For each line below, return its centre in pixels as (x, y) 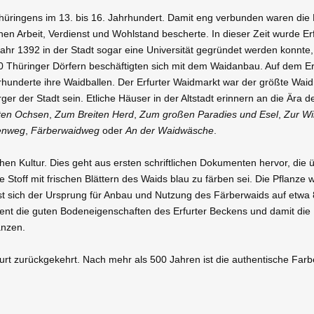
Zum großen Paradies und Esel (209, 114)
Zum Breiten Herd (94, 114)
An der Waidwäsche (170, 130)
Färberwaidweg (65, 130)
